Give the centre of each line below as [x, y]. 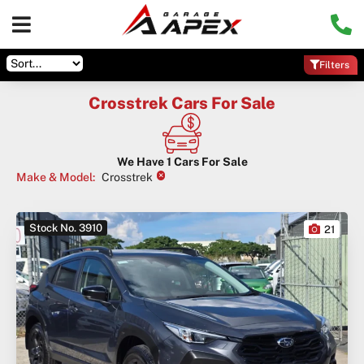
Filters [334, 65]
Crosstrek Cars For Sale [182, 103]
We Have [141, 162]
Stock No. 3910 [66, 228]
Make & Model [54, 177]
